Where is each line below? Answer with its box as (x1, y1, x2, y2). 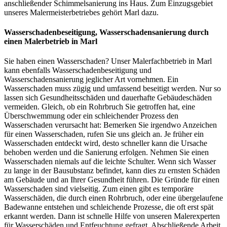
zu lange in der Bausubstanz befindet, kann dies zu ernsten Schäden (4, 166, 220, 175)
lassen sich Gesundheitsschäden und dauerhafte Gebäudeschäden (4, 93, 212, 102)
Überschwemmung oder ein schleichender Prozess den (4, 111, 178, 121)
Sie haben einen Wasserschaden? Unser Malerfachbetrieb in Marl (4, 57, 212, 66)
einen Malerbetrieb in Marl (4, 37, 97, 46)
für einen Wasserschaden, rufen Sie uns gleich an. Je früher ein (4, 130, 204, 139)
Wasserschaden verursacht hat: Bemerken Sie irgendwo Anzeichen (4, 121, 217, 130)
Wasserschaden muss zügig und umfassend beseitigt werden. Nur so (4, 84, 221, 93)
